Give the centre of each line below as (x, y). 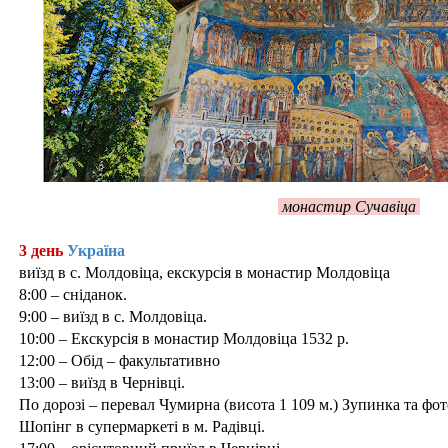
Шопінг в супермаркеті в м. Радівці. (142, 426)
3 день (41, 250)
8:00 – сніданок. (73, 294)
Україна (96, 250)
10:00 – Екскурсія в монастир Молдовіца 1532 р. (184, 338)
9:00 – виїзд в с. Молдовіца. (113, 316)
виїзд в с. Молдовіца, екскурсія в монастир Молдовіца (204, 272)
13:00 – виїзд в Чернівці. (102, 382)
